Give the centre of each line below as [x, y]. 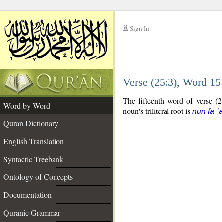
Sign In [139, 28]
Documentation [28, 194]
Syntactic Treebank [33, 159]
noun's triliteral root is [158, 111]
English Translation [34, 141]
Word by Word [27, 105]
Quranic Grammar [32, 212]
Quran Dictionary [31, 123]
